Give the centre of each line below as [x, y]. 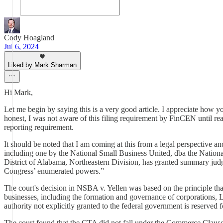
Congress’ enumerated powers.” [54, 171]
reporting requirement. [39, 127]
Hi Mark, [18, 92]
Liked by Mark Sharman [42, 65]
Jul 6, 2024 [21, 47]
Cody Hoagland [29, 38]
